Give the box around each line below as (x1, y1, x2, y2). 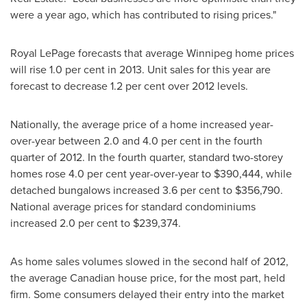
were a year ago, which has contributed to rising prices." (10, 7, 276, 22)
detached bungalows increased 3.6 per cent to (10, 182, 235, 197)
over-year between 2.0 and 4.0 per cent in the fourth (10, 133, 262, 148)
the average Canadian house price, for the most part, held (10, 270, 285, 285)
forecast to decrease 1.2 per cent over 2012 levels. (10, 78, 248, 93)
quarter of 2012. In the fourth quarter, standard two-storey (10, 149, 283, 164)
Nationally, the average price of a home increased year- (10, 116, 273, 132)
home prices (232, 45, 294, 60)
